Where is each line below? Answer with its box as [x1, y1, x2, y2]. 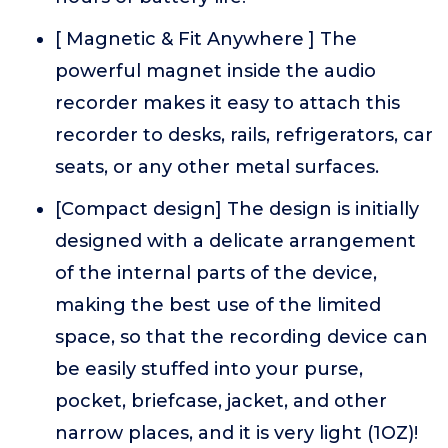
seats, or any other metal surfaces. [55, 156, 379, 178]
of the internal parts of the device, [55, 262, 377, 284]
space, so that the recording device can [55, 326, 428, 348]
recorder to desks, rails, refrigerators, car [55, 124, 433, 146]
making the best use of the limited [55, 294, 381, 316]
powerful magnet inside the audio [55, 60, 376, 82]
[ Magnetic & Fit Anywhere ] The [55, 28, 357, 50]
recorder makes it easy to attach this [55, 92, 400, 114]
